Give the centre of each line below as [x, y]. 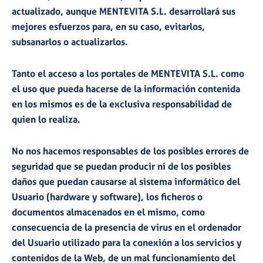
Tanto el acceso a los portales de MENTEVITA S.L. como [128, 74]
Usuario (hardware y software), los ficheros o [107, 197]
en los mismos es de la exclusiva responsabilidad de [122, 104]
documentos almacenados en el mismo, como [108, 212]
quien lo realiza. [46, 119]
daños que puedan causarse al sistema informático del [126, 182]
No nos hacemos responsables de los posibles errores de [130, 151]
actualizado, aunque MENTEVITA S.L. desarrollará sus [124, 11]
